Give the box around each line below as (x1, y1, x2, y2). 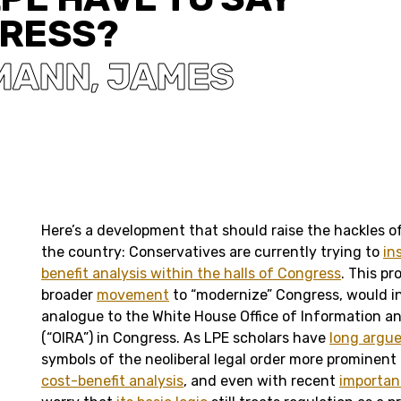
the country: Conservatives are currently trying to (41, 243, 383, 260)
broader (41, 286, 97, 303)
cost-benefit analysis (41, 371, 183, 389)
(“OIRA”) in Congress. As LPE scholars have (41, 328, 329, 346)
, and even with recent (183, 371, 339, 389)
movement (97, 286, 169, 303)
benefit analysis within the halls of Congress (41, 264, 341, 282)
